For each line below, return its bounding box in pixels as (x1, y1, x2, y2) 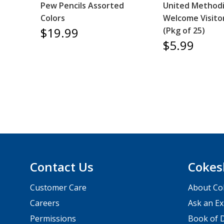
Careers (30, 197, 60, 208)
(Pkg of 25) (163, 24, 205, 36)
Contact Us (30, 158, 94, 175)
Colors (40, 12, 65, 23)
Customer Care (30, 181, 87, 193)
